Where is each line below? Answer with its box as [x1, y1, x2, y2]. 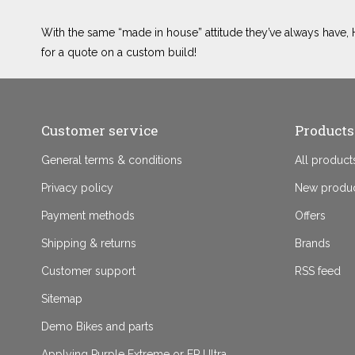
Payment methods [40, 209, 135, 222]
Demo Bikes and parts [40, 320, 154, 333]
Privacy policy [40, 181, 113, 194]
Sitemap [40, 292, 82, 305]
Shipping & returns [40, 237, 136, 250]
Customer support [40, 265, 136, 277]
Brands [294, 237, 330, 250]
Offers [294, 209, 326, 222]
